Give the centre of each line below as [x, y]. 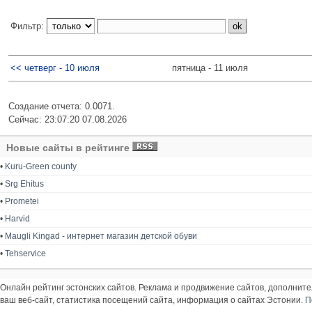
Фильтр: [29, 26]
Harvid [17, 218]
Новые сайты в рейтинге [69, 147]
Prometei [22, 201]
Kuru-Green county [41, 166]
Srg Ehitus [24, 184]
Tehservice [25, 253]
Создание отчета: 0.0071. [62, 106]
